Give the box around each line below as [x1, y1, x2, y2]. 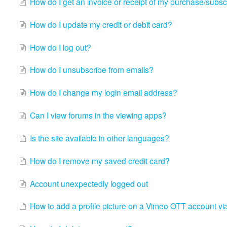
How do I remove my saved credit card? [29, 155, 170, 166]
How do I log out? [29, 41, 91, 53]
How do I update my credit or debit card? [29, 18, 172, 30]
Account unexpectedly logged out [29, 177, 148, 189]
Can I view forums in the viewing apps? [29, 109, 167, 121]
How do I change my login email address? [29, 87, 177, 98]
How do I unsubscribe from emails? [29, 64, 154, 75]
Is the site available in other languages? [29, 132, 169, 143]
